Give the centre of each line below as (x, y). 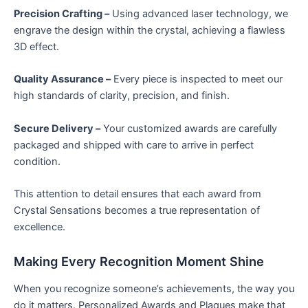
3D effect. (36, 46)
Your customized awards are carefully (189, 128)
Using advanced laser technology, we (199, 13)
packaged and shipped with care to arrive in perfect (134, 145)
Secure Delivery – (57, 128)
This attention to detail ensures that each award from (137, 194)
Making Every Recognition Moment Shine (139, 262)
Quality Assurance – (62, 79)
